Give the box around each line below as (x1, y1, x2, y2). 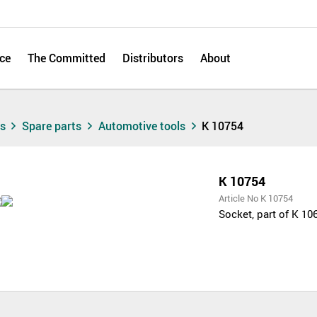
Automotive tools (98, 118, 188, 134)
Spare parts (22, 118, 85, 134)
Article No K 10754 (219, 191, 294, 204)
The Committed (28, 50, 105, 66)
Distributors (122, 50, 183, 66)
